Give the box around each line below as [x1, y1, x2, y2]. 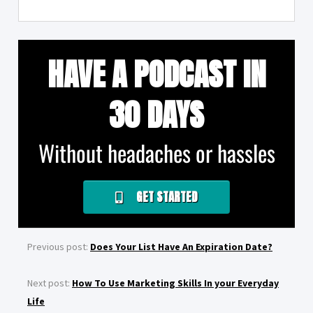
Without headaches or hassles [38, 136, 275, 170]
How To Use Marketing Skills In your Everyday [72, 277, 279, 290]
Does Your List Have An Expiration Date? [90, 240, 272, 254]
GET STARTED [133, 188, 198, 207]
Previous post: [27, 240, 90, 254]
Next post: [27, 277, 72, 290]
